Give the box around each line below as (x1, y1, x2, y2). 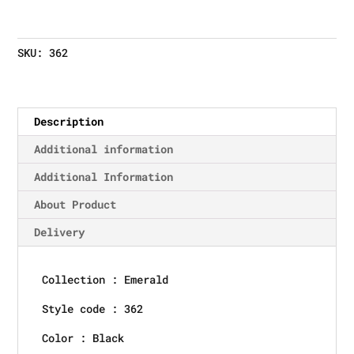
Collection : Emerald (42, 272, 169, 287)
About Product (34, 197, 117, 212)
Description (34, 114, 104, 129)
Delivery (34, 224, 85, 239)
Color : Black (42, 330, 125, 345)
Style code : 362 (42, 301, 144, 316)
